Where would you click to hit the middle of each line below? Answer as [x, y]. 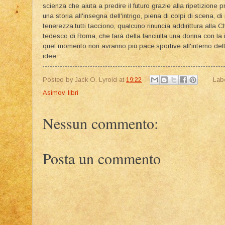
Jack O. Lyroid [96, 79]
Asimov [53, 93]
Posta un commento [102, 158]
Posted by [59, 79]
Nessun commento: [100, 123]
